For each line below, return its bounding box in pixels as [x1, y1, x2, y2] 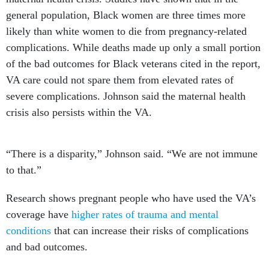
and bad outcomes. [6, 241, 88, 253]
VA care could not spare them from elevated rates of [6, 74, 234, 86]
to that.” [6, 164, 41, 177]
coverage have [6, 208, 71, 221]
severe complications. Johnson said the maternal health [6, 90, 246, 103]
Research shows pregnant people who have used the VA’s [6, 192, 256, 205]
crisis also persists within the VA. [6, 106, 152, 119]
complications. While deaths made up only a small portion [6, 41, 261, 54]
